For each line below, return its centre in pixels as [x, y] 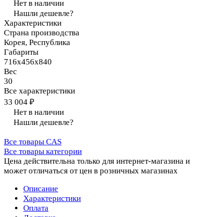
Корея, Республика [37, 42]
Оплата [36, 208]
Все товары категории [43, 151]
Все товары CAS [33, 141]
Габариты [21, 52]
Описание [41, 188]
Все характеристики [39, 91]
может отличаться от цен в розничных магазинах [91, 170]
